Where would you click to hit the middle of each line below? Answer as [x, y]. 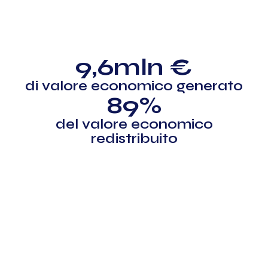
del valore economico [134, 124]
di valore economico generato [134, 86]
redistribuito [134, 138]
